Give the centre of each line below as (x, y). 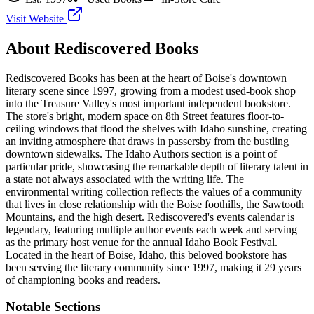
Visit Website (36, 18)
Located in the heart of (57, 254)
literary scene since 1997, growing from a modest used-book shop (151, 90)
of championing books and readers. (83, 280)
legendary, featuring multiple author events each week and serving (151, 229)
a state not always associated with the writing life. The (125, 179)
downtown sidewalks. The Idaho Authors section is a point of (141, 153)
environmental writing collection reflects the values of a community (154, 191)
